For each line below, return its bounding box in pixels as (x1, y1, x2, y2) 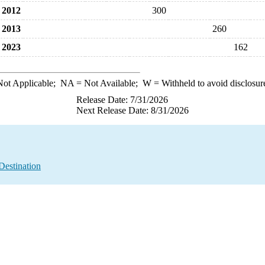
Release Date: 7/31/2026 (76, 95, 168, 105)
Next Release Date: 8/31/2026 (76, 105, 189, 115)
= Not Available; (73, 78, 143, 88)
